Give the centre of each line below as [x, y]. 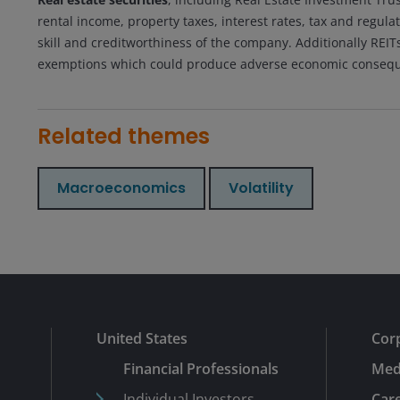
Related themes [124, 136]
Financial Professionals [201, 368]
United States [142, 338]
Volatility [261, 187]
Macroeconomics [121, 187]
